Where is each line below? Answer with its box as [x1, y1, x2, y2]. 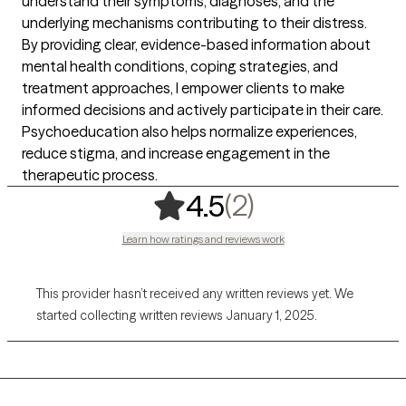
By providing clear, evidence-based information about [22, 34, 371, 53]
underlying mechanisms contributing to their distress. [22, 13, 367, 32]
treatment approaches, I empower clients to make [22, 78, 344, 97]
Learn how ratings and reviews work [121, 231, 285, 246]
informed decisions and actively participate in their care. [22, 100, 383, 119]
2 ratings [262, 186, 368, 222]
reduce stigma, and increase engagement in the [22, 143, 330, 162]
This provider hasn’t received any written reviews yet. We [36, 285, 353, 302]
